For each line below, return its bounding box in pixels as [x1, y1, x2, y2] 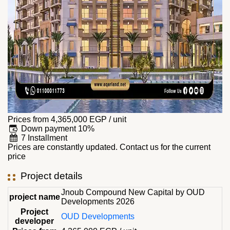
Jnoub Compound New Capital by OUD [61, 188, 205, 197]
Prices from [8, 115, 49, 124]
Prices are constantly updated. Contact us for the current [8, 143, 210, 151]
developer [15, 217, 54, 225]
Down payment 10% [19, 124, 95, 133]
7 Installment [19, 133, 68, 142]
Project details [21, 170, 83, 181]
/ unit [107, 115, 126, 124]
